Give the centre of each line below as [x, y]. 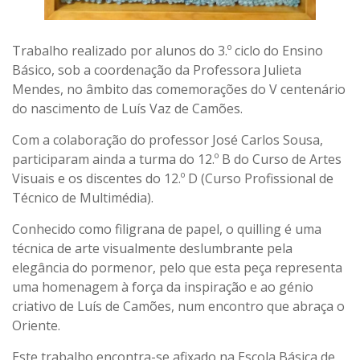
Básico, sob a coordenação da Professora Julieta [157, 70]
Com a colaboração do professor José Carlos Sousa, [168, 139]
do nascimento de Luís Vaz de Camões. [127, 108]
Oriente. [36, 325]
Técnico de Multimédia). [83, 197]
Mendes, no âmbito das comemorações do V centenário [179, 89]
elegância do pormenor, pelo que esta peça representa [177, 267]
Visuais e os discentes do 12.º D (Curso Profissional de [173, 178]
